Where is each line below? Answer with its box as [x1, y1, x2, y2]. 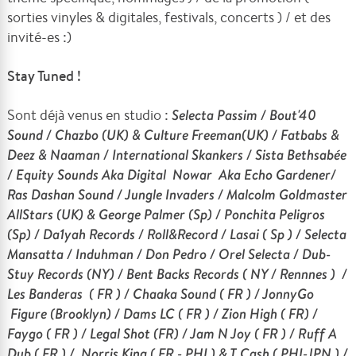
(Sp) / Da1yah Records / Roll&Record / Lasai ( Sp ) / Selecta [7, 224, 347, 244]
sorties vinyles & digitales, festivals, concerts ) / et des [7, 7, 331, 26]
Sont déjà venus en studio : [7, 105, 172, 124]
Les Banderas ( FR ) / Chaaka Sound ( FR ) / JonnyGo [7, 284, 315, 304]
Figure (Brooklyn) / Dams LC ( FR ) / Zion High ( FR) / [7, 304, 319, 323]
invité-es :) [7, 27, 75, 46]
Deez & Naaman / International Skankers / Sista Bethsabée [7, 145, 347, 164]
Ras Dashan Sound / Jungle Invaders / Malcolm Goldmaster [7, 184, 348, 204]
